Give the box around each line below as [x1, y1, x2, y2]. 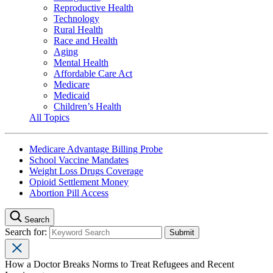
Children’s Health [54, 101, 121, 112]
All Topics [29, 112, 69, 122]
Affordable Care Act [54, 68, 132, 79]
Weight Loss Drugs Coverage [29, 165, 143, 176]
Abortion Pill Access [29, 187, 108, 198]
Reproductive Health [54, 2, 133, 13]
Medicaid [54, 90, 90, 101]
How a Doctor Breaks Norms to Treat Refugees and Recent [5, 258, 234, 269]
